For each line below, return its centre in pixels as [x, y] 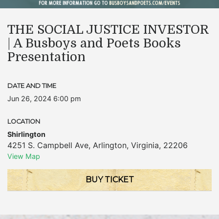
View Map [24, 156]
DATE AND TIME [32, 86]
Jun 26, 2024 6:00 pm [44, 99]
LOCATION [24, 121]
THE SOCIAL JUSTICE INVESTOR [108, 30]
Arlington [110, 145]
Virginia [145, 145]
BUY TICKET [109, 180]
